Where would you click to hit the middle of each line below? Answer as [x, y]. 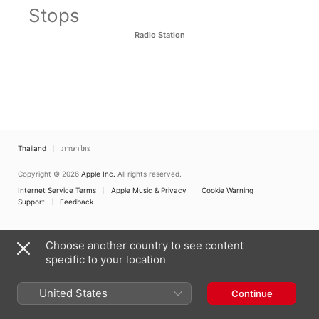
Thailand [32, 148]
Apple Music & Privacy [149, 190]
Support [31, 202]
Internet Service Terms [57, 190]
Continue [252, 293]
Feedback [77, 202]
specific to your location [106, 260]
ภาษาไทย [76, 148]
